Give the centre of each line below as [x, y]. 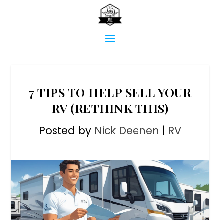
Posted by [67, 131]
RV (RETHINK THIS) [110, 108]
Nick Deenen [127, 131]
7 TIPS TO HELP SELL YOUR [110, 92]
